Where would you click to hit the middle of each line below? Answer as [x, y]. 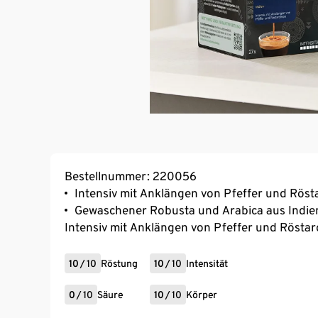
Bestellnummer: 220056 [131, 176]
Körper [202, 294]
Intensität [207, 263]
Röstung [119, 263]
